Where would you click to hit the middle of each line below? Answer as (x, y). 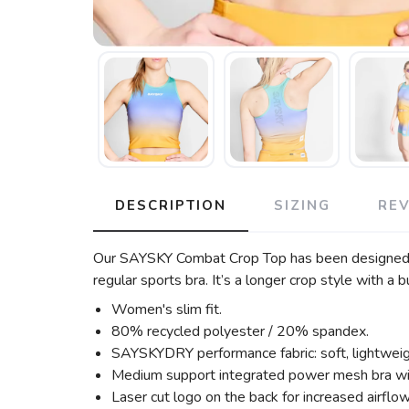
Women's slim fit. (167, 309)
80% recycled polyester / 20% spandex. (240, 331)
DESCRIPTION (171, 205)
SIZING (302, 205)
